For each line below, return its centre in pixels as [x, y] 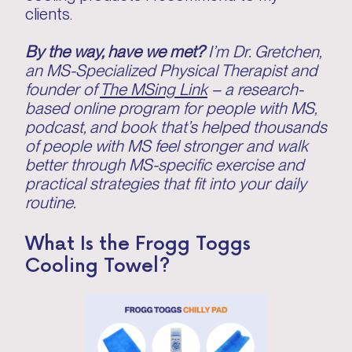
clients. [50, 14]
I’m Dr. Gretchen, [265, 51]
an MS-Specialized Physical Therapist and [171, 70]
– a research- [255, 89]
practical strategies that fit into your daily [166, 183]
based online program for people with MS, [171, 108]
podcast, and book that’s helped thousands [176, 127]
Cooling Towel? [98, 264]
